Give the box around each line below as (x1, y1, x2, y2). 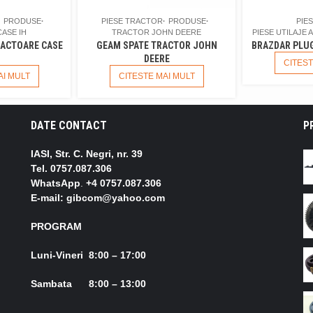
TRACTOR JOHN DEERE (112, 28, 201, 37)
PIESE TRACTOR (101, 17, 163, 26)
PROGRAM (31, 221, 82, 233)
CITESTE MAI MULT (118, 71, 195, 82)
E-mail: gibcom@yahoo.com (31, 192, 165, 204)
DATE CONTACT (31, 119, 107, 133)
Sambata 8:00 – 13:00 (31, 278, 146, 290)
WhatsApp (31, 177, 80, 189)
